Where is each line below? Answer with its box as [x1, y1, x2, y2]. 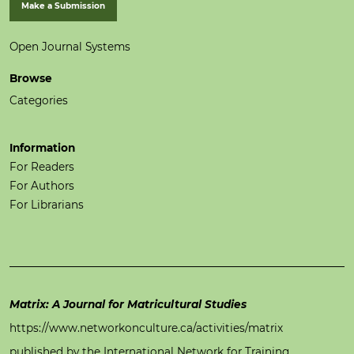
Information [9, 141, 75, 155]
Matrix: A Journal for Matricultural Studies [9, 298, 247, 311]
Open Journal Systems [9, 40, 130, 54]
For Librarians [9, 198, 84, 212]
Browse [9, 72, 52, 85]
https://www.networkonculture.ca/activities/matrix [9, 322, 283, 335]
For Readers [9, 160, 74, 174]
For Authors [9, 179, 74, 193]
